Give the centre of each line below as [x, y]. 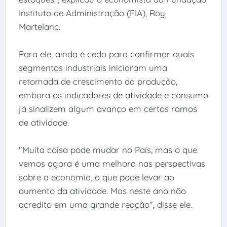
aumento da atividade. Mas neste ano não [102, 191]
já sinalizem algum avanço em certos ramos [108, 109]
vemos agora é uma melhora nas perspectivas [112, 164]
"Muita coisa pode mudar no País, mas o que [108, 150]
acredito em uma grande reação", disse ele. [105, 205]
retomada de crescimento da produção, [98, 82]
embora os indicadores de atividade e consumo [113, 95]
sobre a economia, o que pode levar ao [96, 177]
